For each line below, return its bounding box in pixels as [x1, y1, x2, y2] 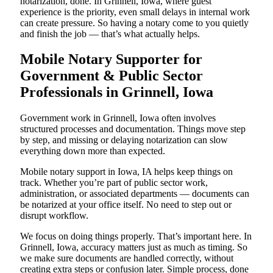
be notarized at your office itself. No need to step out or [20, 199, 232, 210]
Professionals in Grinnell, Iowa [20, 84, 213, 101]
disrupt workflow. [20, 210, 88, 221]
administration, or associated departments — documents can [20, 188, 249, 199]
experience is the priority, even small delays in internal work [20, 6, 250, 17]
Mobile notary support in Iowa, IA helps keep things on [20, 166, 233, 177]
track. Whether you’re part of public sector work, [20, 177, 208, 188]
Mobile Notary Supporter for [20, 51, 202, 68]
